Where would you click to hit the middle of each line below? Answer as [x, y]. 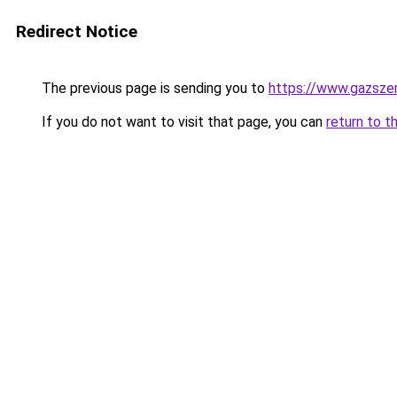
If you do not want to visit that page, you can [182, 122]
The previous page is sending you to [153, 88]
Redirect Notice [77, 31]
